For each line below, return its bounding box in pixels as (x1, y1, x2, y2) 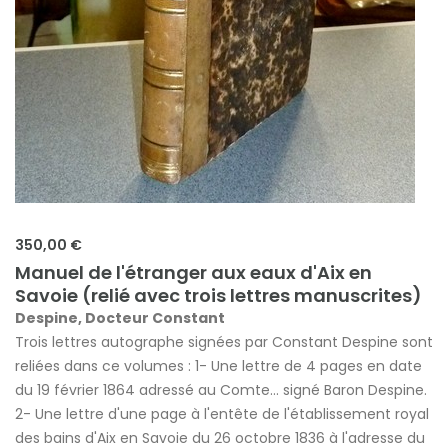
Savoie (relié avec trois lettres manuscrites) (15, 283, 422, 309)
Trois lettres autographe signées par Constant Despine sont (15, 332, 433, 353)
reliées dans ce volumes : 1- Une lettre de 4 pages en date (15, 356, 422, 377)
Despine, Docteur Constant (15, 308, 225, 329)
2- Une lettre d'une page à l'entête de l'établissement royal (15, 404, 429, 425)
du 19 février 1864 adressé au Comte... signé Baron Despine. (15, 380, 427, 401)
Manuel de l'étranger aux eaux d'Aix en (15, 260, 372, 286)
